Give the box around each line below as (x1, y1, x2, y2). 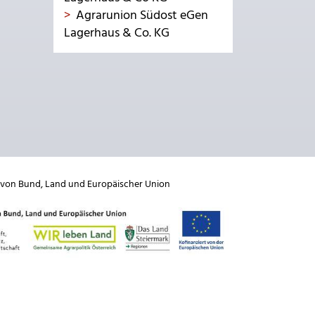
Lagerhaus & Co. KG (64, 23, 169, 44)
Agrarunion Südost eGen (76, 6, 208, 26)
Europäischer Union (87, 176, 170, 193)
